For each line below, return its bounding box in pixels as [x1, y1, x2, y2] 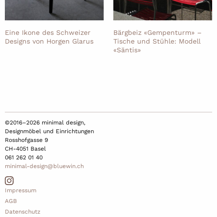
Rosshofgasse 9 [5, 137, 48, 144]
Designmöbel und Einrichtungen [5, 128, 94, 135]
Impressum [5, 187, 36, 194]
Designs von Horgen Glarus [5, 37, 93, 46]
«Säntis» [113, 46, 141, 54]
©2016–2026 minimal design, [5, 119, 85, 126]
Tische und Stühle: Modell [113, 37, 201, 46]
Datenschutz [5, 208, 40, 216]
